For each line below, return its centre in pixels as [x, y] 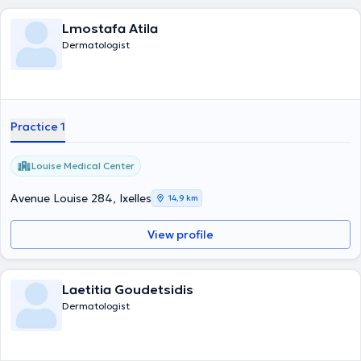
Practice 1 [38, 127]
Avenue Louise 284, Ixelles [81, 198]
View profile [180, 234]
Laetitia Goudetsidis [128, 289]
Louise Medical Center [83, 166]
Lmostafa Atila [110, 28]
